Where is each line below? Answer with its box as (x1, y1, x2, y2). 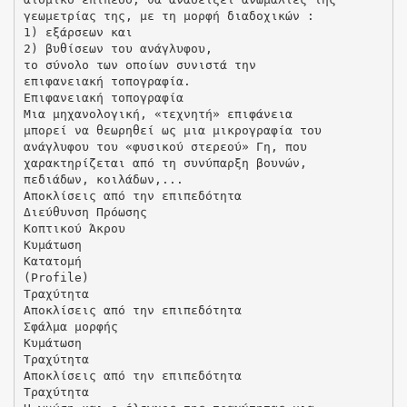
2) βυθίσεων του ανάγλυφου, (23, 41, 213, 55)
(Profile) (23, 270, 89, 284)
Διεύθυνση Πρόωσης (23, 204, 147, 219)
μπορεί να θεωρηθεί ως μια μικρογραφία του (23, 123, 322, 137)
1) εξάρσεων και (23, 25, 133, 39)
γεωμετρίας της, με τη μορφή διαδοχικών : (23, 8, 314, 23)
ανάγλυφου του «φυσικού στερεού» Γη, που (23, 139, 307, 154)
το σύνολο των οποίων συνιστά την (23, 57, 256, 72)
